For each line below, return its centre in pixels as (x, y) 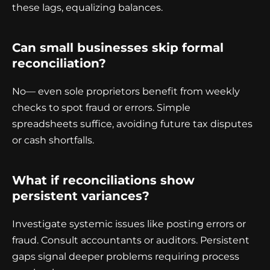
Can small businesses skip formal (118, 48)
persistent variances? (81, 196)
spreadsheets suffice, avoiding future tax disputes (132, 124)
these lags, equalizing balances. (87, 8)
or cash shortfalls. (53, 140)
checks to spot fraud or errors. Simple (101, 108)
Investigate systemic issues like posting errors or (129, 224)
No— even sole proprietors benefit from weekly (126, 92)
